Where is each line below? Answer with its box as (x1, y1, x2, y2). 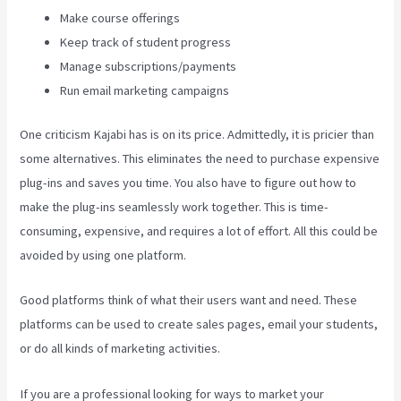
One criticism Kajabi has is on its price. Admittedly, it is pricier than (20, 125, 375, 142)
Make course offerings (59, 9, 181, 26)
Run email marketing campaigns (59, 81, 230, 98)
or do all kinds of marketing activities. (20, 340, 221, 357)
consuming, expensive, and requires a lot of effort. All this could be (20, 222, 379, 239)
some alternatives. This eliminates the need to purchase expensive (20, 149, 380, 166)
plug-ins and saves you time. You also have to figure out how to (20, 174, 357, 191)
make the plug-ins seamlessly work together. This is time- (20, 198, 329, 215)
